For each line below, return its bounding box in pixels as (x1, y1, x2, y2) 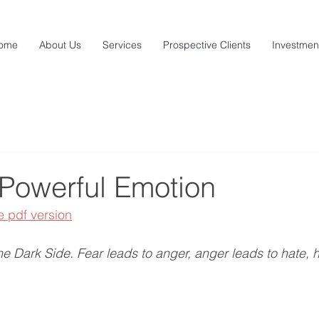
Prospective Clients (163, 38, 251, 51)
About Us (39, 38, 81, 51)
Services (103, 38, 142, 51)
